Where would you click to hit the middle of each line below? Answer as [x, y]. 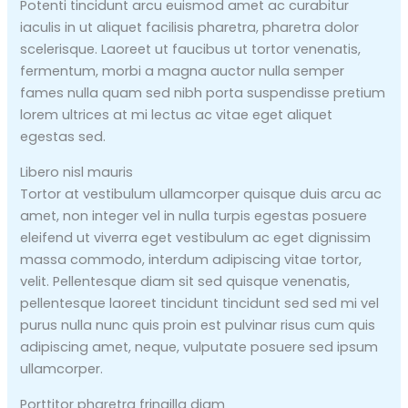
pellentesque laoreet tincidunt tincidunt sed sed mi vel [200, 303]
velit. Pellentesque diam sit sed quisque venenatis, [185, 281]
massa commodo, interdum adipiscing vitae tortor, [191, 259]
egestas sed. [63, 137]
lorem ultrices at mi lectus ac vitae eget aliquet [177, 115]
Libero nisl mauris [77, 172]
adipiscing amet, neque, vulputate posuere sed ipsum [199, 347]
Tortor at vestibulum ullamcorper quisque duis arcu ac [201, 194]
